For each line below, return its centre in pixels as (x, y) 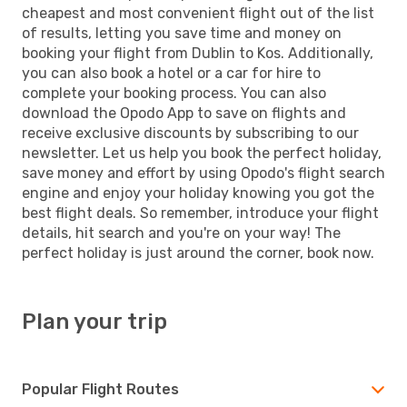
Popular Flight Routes (100, 389)
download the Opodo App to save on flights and (184, 113)
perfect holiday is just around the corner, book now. (198, 253)
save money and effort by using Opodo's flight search (203, 173)
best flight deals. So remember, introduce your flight (200, 213)
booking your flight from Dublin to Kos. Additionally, (198, 53)
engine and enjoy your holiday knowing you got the (198, 193)
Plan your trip (94, 321)
